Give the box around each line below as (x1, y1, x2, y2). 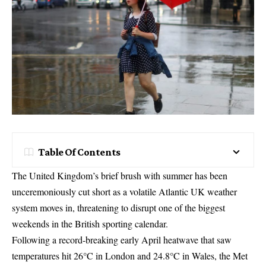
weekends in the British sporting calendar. (12, 217, 168, 230)
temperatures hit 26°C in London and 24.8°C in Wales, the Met (12, 249, 248, 262)
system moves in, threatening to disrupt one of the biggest (12, 201, 225, 214)
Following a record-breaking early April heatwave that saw (12, 233, 232, 246)
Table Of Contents (38, 146, 121, 159)
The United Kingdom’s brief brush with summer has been (12, 169, 227, 182)
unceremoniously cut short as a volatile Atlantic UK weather (12, 185, 237, 198)
